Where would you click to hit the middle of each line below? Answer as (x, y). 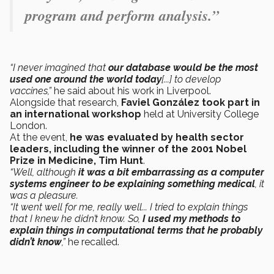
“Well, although (44, 172)
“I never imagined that (59, 68)
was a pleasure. (44, 196)
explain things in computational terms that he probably (136, 231)
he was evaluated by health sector (156, 138)
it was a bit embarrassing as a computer (171, 172)
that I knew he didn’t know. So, (75, 219)
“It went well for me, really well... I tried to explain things (129, 207)
